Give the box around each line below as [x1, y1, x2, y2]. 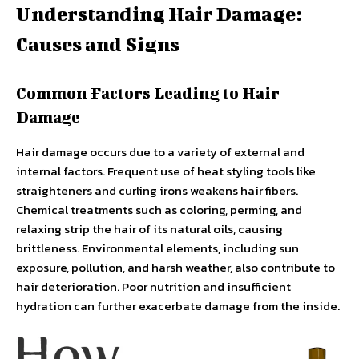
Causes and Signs [16, 33, 179, 55]
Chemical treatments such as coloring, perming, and [16, 200, 302, 219]
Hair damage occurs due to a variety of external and [16, 143, 305, 161]
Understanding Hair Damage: [16, 2, 302, 25]
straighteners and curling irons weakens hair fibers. [16, 181, 298, 200]
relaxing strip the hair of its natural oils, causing [16, 220, 283, 238]
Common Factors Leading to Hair [16, 83, 280, 102]
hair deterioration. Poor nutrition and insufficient [16, 277, 291, 296]
